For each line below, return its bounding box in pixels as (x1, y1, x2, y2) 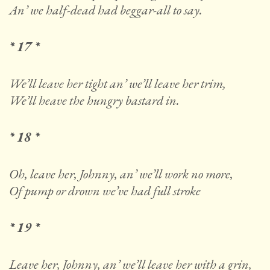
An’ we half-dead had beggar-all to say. (9, 1, 202, 19)
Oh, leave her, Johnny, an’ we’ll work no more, (9, 165, 233, 183)
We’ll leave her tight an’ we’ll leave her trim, (9, 75, 226, 93)
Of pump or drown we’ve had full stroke (9, 182, 201, 200)
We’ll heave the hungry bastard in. (9, 92, 180, 110)
